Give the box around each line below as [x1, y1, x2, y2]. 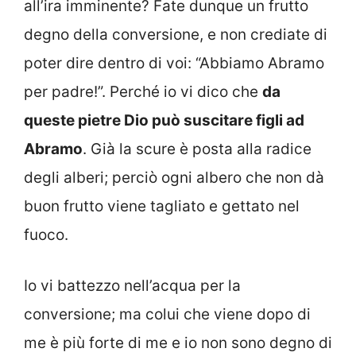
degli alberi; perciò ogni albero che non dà [24, 168, 324, 187]
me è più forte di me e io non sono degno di [24, 334, 332, 353]
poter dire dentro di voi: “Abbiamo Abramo [24, 53, 324, 72]
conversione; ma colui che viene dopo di [24, 305, 311, 324]
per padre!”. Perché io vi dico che [24, 82, 262, 101]
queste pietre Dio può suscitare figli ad [24, 110, 304, 130]
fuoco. [24, 225, 68, 244]
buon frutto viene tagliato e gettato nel [24, 196, 300, 215]
